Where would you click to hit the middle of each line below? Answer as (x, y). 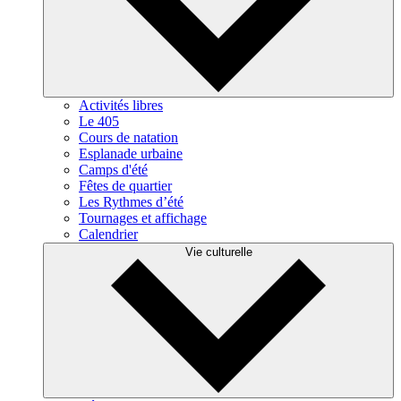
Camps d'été (113, 170)
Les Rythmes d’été (131, 202)
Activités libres (121, 105)
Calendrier (108, 234)
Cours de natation (128, 137)
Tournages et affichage (143, 218)
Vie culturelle (218, 252)
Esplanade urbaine (131, 154)
